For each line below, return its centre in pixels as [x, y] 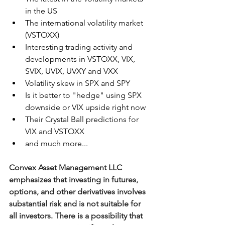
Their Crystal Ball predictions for [83, 119]
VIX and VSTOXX [55, 131]
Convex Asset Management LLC [67, 167]
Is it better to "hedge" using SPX [84, 95]
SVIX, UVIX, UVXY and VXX [72, 71]
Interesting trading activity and [80, 47]
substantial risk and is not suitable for [76, 204]
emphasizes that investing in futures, [75, 180]
